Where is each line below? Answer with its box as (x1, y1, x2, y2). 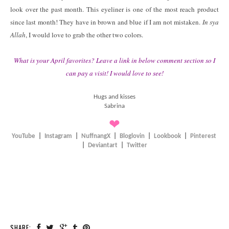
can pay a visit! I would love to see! (65, 68, 164, 78)
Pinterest (190, 132, 216, 140)
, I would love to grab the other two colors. (26, 30, 143, 39)
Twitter (127, 142, 147, 149)
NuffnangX (81, 132, 110, 140)
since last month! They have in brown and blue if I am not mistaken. (10, 17, 202, 27)
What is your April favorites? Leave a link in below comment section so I (14, 55, 215, 65)
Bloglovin (119, 132, 145, 140)
